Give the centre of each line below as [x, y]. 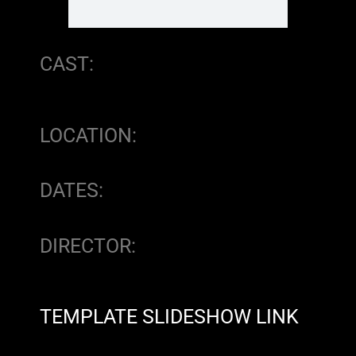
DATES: [72, 190]
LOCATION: [88, 135]
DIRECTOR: [88, 246]
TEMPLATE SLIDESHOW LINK [169, 317]
